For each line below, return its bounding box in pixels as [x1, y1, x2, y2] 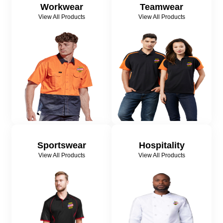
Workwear [40, 2, 83, 12]
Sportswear [37, 140, 86, 151]
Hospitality [138, 140, 185, 151]
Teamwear [140, 2, 183, 12]
